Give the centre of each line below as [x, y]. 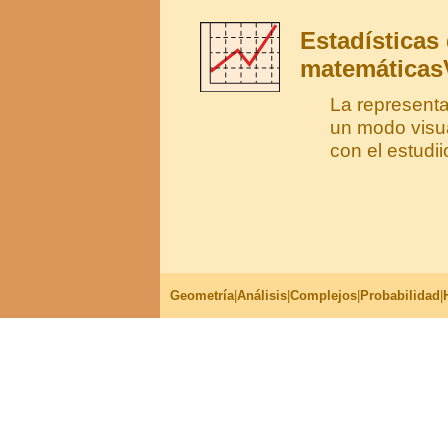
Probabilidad [400, 295]
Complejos [323, 295]
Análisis [262, 295]
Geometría [202, 295]
